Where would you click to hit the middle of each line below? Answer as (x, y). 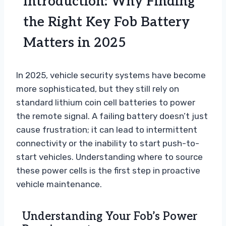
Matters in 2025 (75, 43)
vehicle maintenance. (59, 184)
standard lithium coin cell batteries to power (106, 103)
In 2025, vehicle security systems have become (111, 75)
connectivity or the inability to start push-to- (108, 144)
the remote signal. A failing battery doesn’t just (112, 116)
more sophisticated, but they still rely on (98, 89)
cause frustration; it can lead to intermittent (107, 130)
